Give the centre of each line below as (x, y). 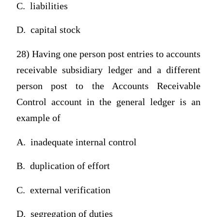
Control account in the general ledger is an (108, 102)
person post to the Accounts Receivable (108, 86)
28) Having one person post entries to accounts (108, 54)
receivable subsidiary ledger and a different (108, 70)
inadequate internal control (83, 142)
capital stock (55, 30)
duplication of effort (70, 166)
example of (38, 118)
